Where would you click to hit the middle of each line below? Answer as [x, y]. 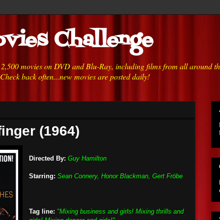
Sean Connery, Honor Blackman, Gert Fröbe [120, 176]
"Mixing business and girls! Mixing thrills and [120, 211]
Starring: [42, 176]
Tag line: [42, 211]
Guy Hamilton [87, 158]
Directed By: [47, 158]
